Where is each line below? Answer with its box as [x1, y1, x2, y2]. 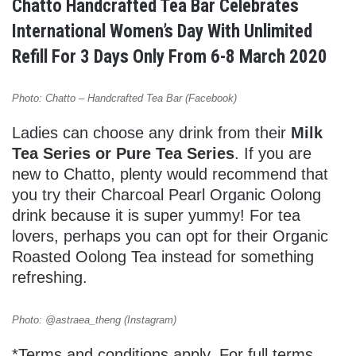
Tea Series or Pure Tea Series [12, 145, 234, 163]
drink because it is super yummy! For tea [12, 207, 300, 225]
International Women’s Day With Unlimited [12, 21, 312, 43]
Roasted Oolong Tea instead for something [12, 248, 314, 266]
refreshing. [12, 269, 87, 287]
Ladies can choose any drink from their [12, 124, 291, 142]
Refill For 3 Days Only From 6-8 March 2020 [12, 46, 327, 68]
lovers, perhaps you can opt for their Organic [12, 227, 328, 246]
